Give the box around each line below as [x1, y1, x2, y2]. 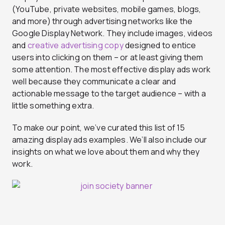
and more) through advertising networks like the [12, 16, 193, 27]
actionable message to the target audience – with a [12, 88, 206, 99]
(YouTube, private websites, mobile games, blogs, [12, 4, 201, 15]
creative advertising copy [27, 40, 124, 51]
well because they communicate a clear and [12, 76, 176, 87]
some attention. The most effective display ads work [12, 64, 211, 75]
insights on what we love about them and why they [12, 146, 200, 158]
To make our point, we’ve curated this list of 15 [12, 122, 185, 134]
